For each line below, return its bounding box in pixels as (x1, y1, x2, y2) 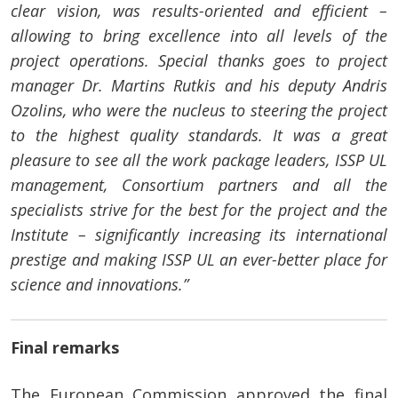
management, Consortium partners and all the (11, 174, 387, 196)
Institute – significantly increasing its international (11, 224, 387, 246)
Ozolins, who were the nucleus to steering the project (11, 99, 387, 122)
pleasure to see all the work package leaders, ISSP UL (11, 149, 387, 171)
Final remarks (11, 337, 119, 359)
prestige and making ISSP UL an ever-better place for (11, 249, 387, 271)
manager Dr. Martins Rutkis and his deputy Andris (11, 75, 387, 97)
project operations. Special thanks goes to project (11, 50, 387, 72)
